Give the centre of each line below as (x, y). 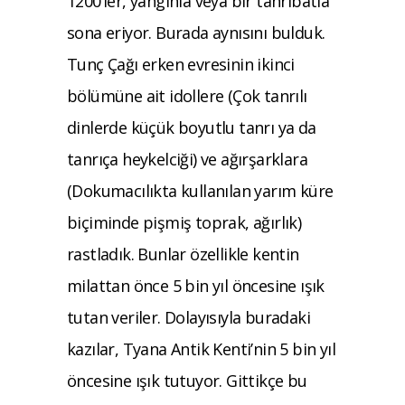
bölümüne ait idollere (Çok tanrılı (187, 95)
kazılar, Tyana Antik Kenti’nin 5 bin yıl (201, 348)
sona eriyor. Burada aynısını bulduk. (196, 32)
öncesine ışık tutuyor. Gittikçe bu (187, 380)
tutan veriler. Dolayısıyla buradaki (188, 317)
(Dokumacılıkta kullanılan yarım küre (200, 190)
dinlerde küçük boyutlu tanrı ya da (192, 127)
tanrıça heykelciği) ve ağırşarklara (187, 159)
